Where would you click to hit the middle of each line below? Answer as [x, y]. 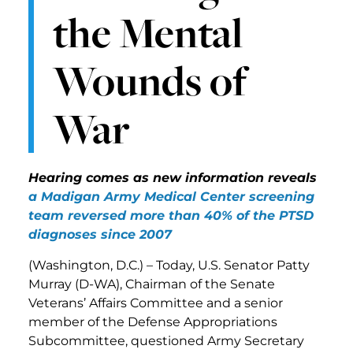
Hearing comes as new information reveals [173, 178]
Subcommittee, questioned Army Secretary [166, 340]
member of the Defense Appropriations [153, 321]
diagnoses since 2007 [100, 235]
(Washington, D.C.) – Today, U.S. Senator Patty [169, 265]
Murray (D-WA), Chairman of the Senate [152, 284]
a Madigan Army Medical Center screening [171, 197]
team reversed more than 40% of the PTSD [171, 216]
